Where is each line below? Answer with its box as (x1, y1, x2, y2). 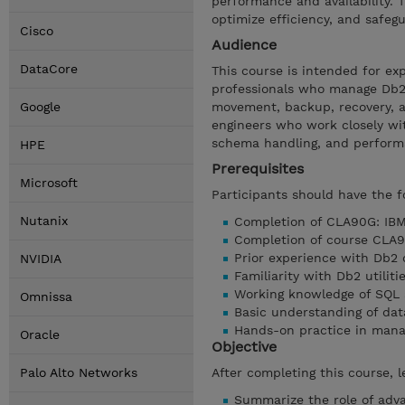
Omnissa (20, 289, 72, 304)
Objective (212, 338, 277, 355)
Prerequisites (212, 160, 304, 177)
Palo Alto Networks (20, 365, 137, 380)
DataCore (20, 61, 78, 76)
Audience (212, 36, 277, 53)
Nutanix (20, 213, 68, 228)
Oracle (20, 327, 60, 342)
